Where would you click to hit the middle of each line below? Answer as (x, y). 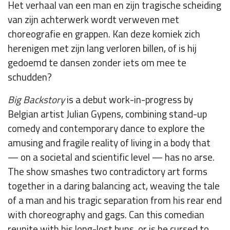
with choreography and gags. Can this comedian (106, 215)
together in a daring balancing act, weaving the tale (114, 186)
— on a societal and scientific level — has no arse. (111, 157)
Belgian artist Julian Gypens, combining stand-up (107, 114)
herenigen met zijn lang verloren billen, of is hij (102, 49)
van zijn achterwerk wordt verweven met (93, 20)
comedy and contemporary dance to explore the (106, 129)
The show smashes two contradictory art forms (108, 172)
